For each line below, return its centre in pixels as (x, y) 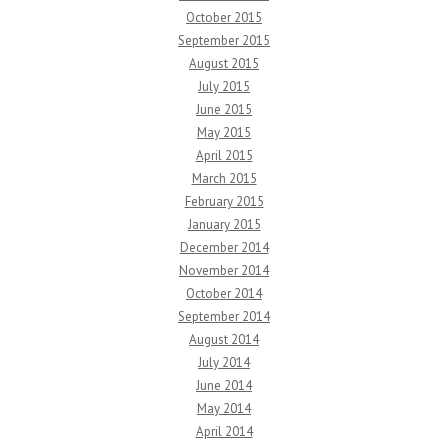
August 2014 (224, 340)
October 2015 (224, 18)
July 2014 (224, 363)
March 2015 (224, 179)
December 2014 (224, 248)
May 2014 (224, 409)
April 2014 (224, 432)
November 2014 (224, 271)
